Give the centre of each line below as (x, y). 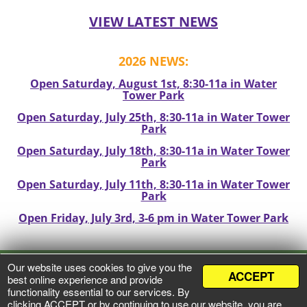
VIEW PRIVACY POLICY (153, 277)
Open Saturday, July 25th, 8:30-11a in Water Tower (153, 118)
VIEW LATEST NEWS (153, 22)
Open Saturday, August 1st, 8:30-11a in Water (153, 84)
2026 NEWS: (153, 61)
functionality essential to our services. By (99, 292)
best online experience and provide (85, 279)
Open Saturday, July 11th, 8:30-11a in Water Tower (153, 185)
